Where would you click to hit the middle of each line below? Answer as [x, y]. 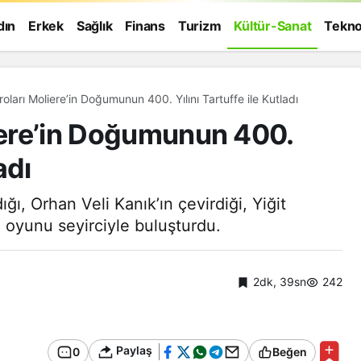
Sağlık [94, 26]
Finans [145, 26]
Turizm [199, 26]
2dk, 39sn [280, 281]
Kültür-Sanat [273, 26]
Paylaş [133, 351]
